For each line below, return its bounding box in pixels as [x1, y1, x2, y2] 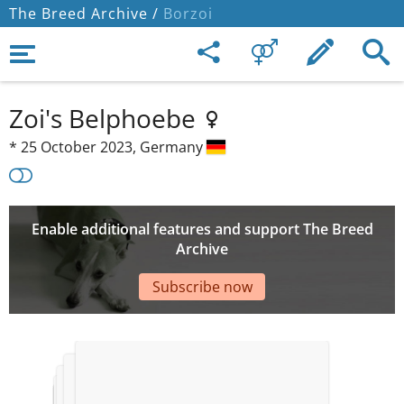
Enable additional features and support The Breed [31, 219, 373, 240]
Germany [140, 137, 207, 157]
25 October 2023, [21, 137, 140, 157]
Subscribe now [151, 276, 252, 297]
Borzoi [159, 4, 213, 23]
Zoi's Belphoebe [9, 101, 202, 135]
